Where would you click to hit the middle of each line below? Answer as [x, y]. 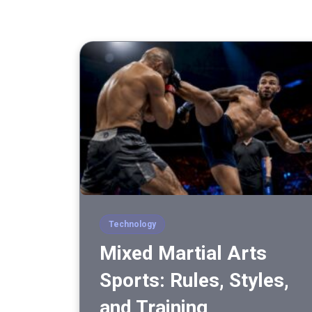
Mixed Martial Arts [183, 253]
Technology [132, 225]
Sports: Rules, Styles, [194, 281]
